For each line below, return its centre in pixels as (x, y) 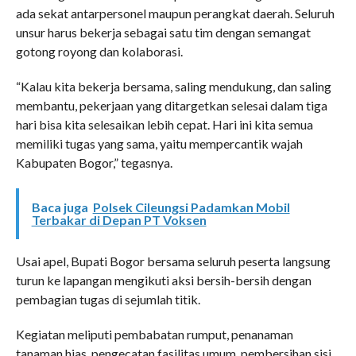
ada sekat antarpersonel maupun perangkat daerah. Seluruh (175, 14)
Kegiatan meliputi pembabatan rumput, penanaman (154, 335)
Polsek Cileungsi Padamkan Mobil (191, 207)
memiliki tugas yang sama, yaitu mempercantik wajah (159, 144)
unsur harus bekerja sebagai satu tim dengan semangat (163, 33)
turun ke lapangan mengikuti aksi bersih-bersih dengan (163, 281)
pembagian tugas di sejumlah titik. (108, 300)
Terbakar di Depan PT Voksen (119, 220)
